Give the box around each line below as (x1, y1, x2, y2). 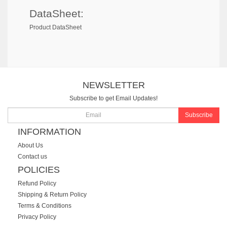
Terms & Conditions (18, 202, 71, 209)
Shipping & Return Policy (18, 191, 87, 198)
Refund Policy (18, 179, 56, 187)
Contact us (18, 153, 47, 160)
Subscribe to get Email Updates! (69, 95, 158, 102)
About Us (18, 141, 43, 149)
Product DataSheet (29, 24, 82, 31)
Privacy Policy (18, 213, 56, 220)
